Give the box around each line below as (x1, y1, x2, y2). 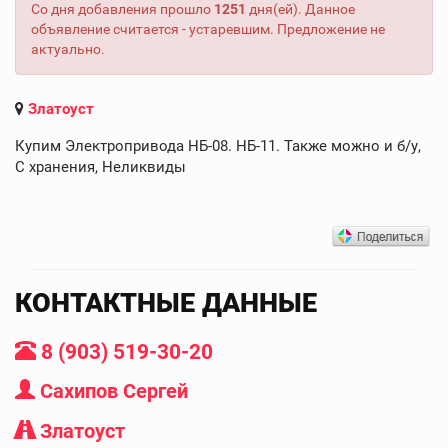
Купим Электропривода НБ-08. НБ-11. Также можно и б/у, (15, 136, 421, 155)
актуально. (31, 40, 105, 57)
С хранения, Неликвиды (15, 157, 186, 176)
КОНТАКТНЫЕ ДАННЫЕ (15, 286, 317, 319)
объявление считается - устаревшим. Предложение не (31, 20, 385, 37)
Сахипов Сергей (39, 379, 188, 403)
